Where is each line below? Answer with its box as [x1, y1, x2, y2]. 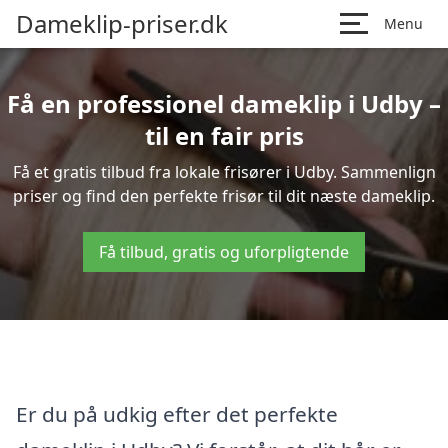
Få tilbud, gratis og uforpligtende [99, 241, 349, 263]
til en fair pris [144, 119, 304, 152]
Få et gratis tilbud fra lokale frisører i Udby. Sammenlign [12, 161, 436, 183]
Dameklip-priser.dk [16, 7, 228, 40]
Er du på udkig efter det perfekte [16, 399, 338, 428]
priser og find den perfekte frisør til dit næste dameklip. [13, 185, 435, 207]
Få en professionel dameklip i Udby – [7, 87, 441, 120]
